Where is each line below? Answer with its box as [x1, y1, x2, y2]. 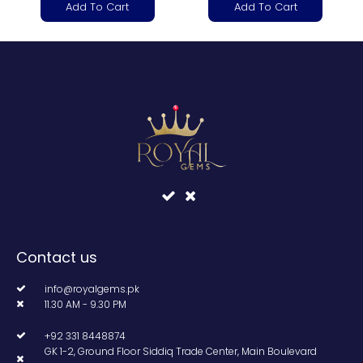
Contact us [16, 246, 97, 267]
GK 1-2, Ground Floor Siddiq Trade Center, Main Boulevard [45, 344, 317, 358]
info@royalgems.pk [45, 281, 139, 296]
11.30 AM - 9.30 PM [45, 297, 126, 311]
